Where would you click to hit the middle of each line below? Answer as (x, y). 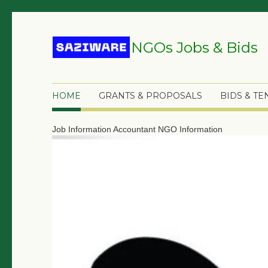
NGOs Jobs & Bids (194, 48)
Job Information (83, 129)
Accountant (135, 129)
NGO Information (190, 129)
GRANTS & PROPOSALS (150, 96)
